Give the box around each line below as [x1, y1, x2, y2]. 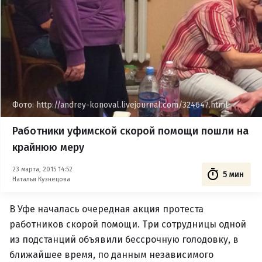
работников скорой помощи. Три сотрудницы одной [9, 219, 246, 230]
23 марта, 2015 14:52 [12, 165, 73, 173]
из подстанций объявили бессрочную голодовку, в [9, 234, 239, 245]
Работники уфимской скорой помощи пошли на [12, 125, 249, 137]
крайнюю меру [12, 141, 84, 154]
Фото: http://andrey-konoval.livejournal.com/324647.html [12, 100, 228, 110]
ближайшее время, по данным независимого [9, 249, 213, 260]
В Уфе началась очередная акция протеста [9, 204, 204, 215]
